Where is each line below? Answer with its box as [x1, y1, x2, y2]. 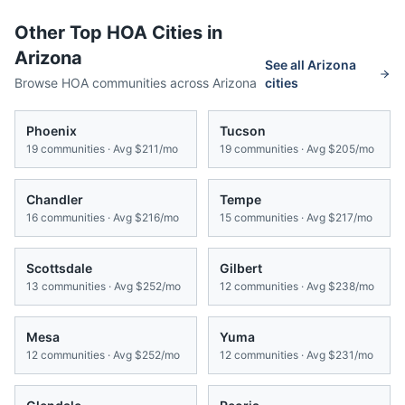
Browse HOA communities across [14, 75, 212, 91]
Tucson [220, 123, 266, 139]
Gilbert [220, 260, 262, 277]
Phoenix [26, 123, 77, 139]
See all [265, 57, 308, 73]
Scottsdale [26, 260, 92, 277]
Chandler [26, 192, 83, 208]
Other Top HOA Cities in [14, 22, 222, 44]
